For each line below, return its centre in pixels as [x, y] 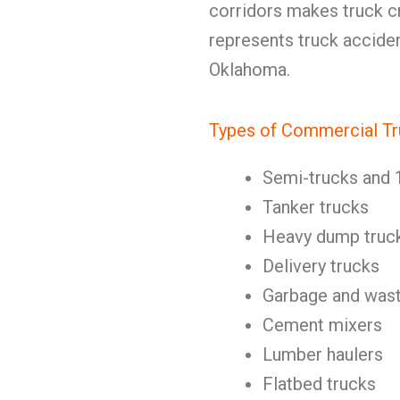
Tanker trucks [316, 207]
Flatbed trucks [319, 384]
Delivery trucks [321, 266]
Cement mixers [322, 325]
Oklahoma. [250, 70]
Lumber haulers [323, 354]
